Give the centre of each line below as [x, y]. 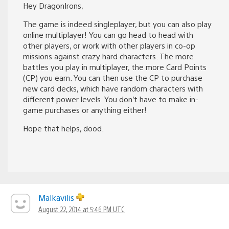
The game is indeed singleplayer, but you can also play [117, 24]
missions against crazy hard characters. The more [108, 56]
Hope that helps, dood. [63, 128]
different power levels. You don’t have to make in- [111, 99]
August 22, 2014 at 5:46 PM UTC [82, 209]
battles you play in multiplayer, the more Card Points [115, 66]
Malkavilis [57, 197]
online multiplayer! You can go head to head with [108, 34]
